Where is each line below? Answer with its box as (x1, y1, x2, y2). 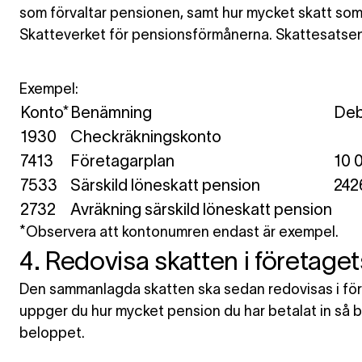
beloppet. (19, 325, 85, 341)
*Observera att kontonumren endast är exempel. (19, 224, 339, 240)
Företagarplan (70, 152, 175, 170)
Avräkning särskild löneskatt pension (70, 200, 332, 218)
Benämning (70, 103, 152, 121)
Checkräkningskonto (70, 128, 221, 145)
